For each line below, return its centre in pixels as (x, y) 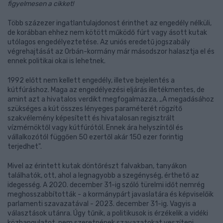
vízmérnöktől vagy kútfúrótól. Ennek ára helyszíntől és (95, 128)
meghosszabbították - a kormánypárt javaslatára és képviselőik (111, 194)
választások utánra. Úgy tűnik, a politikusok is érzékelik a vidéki (108, 213)
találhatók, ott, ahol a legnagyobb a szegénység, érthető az (103, 175)
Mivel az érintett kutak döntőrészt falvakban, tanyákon (97, 166)
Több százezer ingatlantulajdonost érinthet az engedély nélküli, (110, 23)
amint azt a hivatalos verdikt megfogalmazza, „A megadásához (111, 99)
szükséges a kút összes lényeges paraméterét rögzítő (95, 109)
